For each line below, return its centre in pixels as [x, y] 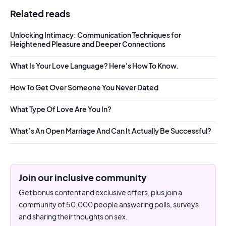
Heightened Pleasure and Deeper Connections [88, 44]
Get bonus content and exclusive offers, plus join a [100, 192]
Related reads [40, 13]
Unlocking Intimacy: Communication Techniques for [96, 35]
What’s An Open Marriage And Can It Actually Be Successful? [111, 130]
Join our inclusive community [83, 177]
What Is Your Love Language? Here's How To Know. [94, 65]
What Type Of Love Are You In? [61, 109]
